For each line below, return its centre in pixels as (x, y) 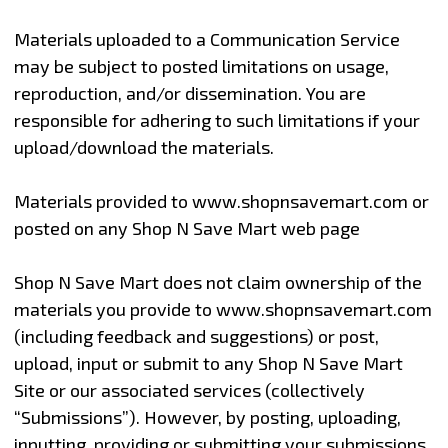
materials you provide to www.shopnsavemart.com (222, 308)
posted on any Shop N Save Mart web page (186, 227)
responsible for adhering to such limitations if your (216, 119)
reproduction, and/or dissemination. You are (189, 92)
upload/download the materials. (143, 146)
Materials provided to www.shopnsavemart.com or (221, 200)
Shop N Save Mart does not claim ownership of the (217, 281)
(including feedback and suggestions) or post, (196, 335)
